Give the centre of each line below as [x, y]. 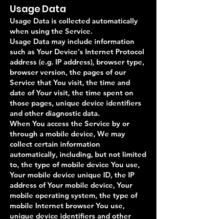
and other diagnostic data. [55, 113]
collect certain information [55, 144]
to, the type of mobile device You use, [75, 164]
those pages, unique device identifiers [76, 103]
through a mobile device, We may [67, 134]
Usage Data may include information [72, 41]
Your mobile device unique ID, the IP [72, 175]
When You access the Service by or [70, 123]
